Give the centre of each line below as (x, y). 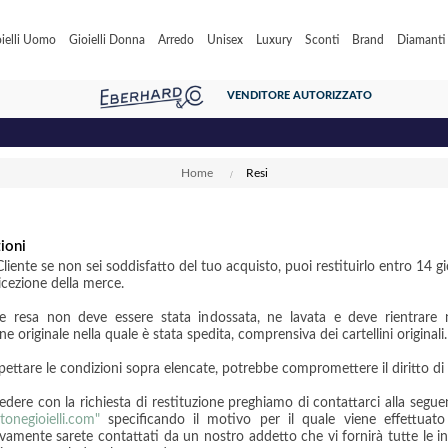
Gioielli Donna (106, 40)
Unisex (224, 40)
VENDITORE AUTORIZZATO (299, 95)
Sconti (321, 40)
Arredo (175, 40)
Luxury (273, 40)
